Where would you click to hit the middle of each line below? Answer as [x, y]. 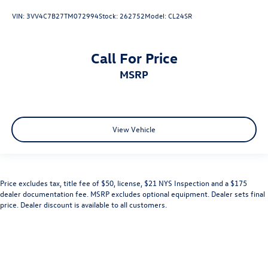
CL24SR [180, 16]
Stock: [109, 16]
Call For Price [134, 57]
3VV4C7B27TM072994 [63, 16]
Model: [156, 16]
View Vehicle [134, 129]
